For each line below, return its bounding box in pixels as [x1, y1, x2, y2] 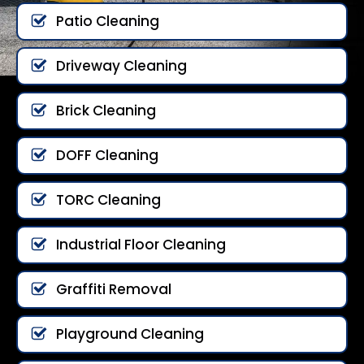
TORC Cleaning [56, 189, 161, 210]
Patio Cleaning [56, 11, 159, 31]
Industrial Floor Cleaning [56, 234, 226, 254]
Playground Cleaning [56, 323, 204, 344]
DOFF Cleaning [56, 145, 158, 165]
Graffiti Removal [56, 279, 171, 299]
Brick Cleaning [56, 100, 156, 120]
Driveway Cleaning [56, 55, 187, 76]
